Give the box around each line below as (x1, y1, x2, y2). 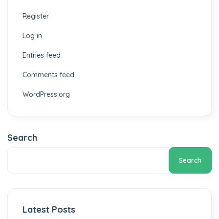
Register (22, 11, 49, 21)
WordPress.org (22, 89, 70, 99)
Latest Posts (22, 203, 75, 215)
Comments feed (22, 70, 74, 79)
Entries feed (22, 50, 61, 60)
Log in (22, 31, 42, 40)
